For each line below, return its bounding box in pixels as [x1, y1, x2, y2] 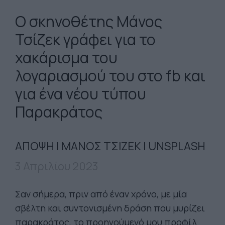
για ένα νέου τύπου [15, 83, 146, 104]
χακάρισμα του [15, 47, 118, 68]
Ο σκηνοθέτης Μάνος [15, 11, 162, 32]
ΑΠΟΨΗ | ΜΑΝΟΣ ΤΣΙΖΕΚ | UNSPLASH [15, 139, 205, 154]
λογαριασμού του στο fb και [15, 65, 205, 86]
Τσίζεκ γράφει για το [15, 29, 156, 50]
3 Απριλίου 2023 [15, 159, 98, 174]
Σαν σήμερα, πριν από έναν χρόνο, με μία [15, 188, 187, 200]
